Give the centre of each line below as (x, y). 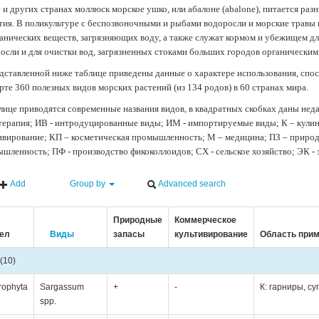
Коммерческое (205, 220)
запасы (129, 234)
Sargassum (62, 287)
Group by (88, 184)
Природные (137, 220)
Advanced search (192, 184)
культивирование (211, 234)
